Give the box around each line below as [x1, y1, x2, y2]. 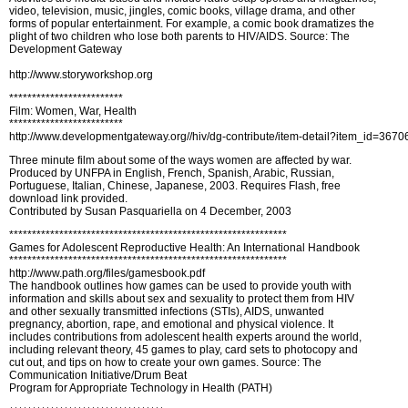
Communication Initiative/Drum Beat [9, 369, 187, 382]
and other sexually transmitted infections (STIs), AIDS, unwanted [9, 305, 324, 318]
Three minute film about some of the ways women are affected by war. [9, 154, 352, 167]
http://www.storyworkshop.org [9, 68, 153, 81]
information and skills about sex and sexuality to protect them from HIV [9, 292, 354, 305]
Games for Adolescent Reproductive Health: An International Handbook [9, 241, 360, 254]
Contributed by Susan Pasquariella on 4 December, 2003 [9, 205, 291, 218]
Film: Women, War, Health [9, 105, 137, 117]
